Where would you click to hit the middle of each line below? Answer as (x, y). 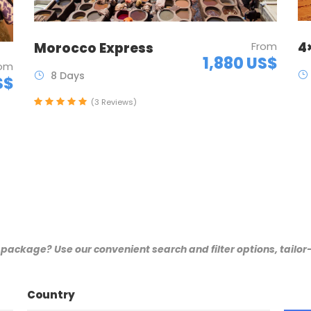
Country (51, 295)
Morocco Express (93, 48)
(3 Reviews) (114, 102)
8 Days (67, 75)
